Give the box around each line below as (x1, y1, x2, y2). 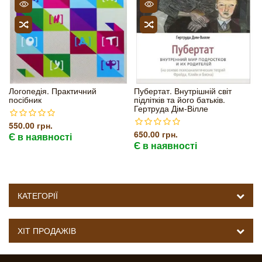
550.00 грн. (9, 119, 53, 131)
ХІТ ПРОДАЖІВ (18, 225, 76, 236)
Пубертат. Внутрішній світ (134, 85, 232, 96)
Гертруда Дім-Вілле (134, 102, 208, 114)
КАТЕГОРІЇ (18, 189, 58, 201)
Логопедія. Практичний (9, 85, 96, 96)
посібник (9, 94, 42, 105)
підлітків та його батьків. (134, 94, 225, 105)
